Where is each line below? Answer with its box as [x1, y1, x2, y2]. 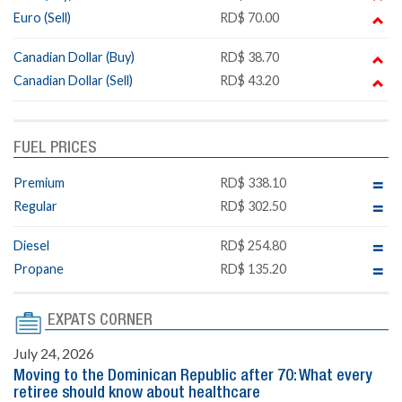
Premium [13, 175, 65, 191]
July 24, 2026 [13, 345, 94, 363]
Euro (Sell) [13, 10, 71, 26]
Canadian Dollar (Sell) [13, 73, 133, 89]
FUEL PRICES [13, 141, 97, 156]
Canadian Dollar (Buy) [13, 49, 135, 66]
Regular [13, 198, 57, 214]
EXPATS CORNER [48, 313, 153, 328]
